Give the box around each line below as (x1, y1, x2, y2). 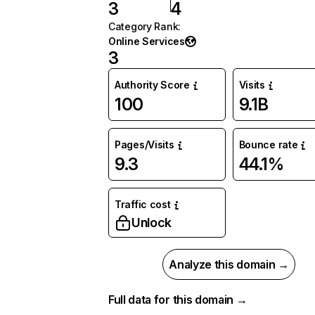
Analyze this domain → (169, 257, 289, 271)
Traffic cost (115, 198, 171, 210)
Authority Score (115, 79, 190, 91)
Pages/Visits (115, 139, 174, 150)
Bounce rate (238, 139, 298, 150)
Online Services (108, 35, 185, 47)
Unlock (131, 215, 172, 230)
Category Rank (108, 20, 179, 32)
